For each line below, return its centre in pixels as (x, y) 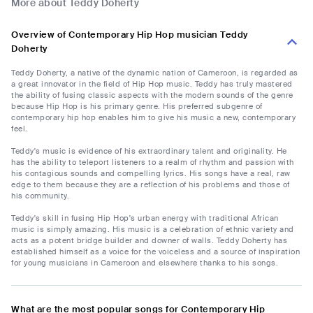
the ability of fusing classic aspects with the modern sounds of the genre (152, 95)
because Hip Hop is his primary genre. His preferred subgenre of (137, 107)
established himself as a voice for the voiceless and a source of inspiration (155, 252)
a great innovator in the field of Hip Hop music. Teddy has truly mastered (152, 84)
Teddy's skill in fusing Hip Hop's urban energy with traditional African (145, 218)
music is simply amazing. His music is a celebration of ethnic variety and (153, 230)
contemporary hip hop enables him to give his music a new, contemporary (153, 118)
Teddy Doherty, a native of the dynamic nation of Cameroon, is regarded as (155, 73)
